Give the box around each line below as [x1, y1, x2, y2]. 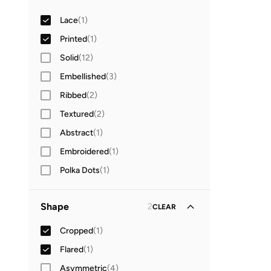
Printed [60, 33, 87, 44]
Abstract [60, 127, 93, 138]
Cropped [60, 225, 93, 236]
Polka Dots [60, 165, 100, 175]
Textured [60, 108, 94, 119]
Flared [60, 244, 83, 255]
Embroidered [60, 146, 109, 157]
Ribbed [60, 90, 87, 100]
